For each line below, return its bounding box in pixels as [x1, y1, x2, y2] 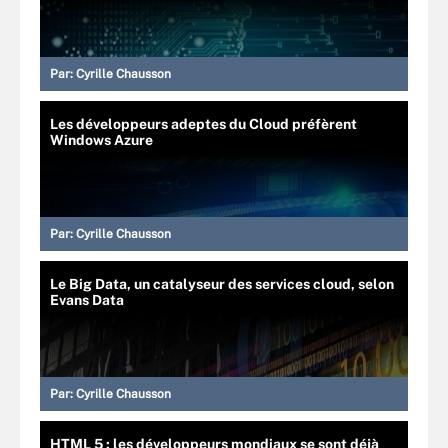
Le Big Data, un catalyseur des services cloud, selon [50, 275, 394, 292]
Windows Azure [50, 131, 153, 148]
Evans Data [50, 291, 124, 308]
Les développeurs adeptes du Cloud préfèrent [50, 115, 357, 132]
